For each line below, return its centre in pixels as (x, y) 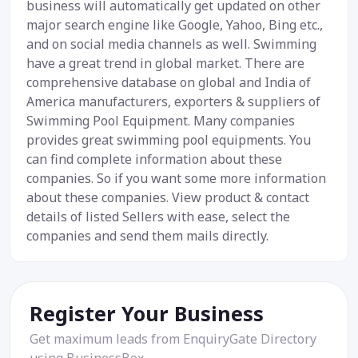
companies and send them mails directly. (147, 236)
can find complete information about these (154, 159)
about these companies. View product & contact (168, 198)
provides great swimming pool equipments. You (169, 140)
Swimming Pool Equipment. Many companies (161, 121)
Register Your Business (147, 314)
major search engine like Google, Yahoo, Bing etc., (175, 25)
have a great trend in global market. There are (165, 64)
